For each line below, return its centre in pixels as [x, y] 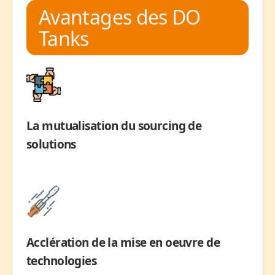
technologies [62, 261]
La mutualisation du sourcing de [114, 126]
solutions [51, 144]
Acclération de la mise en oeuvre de [123, 242]
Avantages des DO [120, 17]
